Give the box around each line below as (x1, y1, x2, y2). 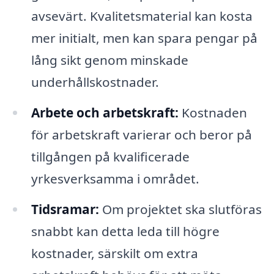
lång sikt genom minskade (31, 51, 188, 69)
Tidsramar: (31, 201, 99, 218)
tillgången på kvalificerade (31, 148, 190, 166)
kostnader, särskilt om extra (31, 245, 198, 262)
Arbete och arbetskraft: (31, 104, 179, 122)
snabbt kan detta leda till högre (31, 223, 220, 240)
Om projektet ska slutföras (98, 201, 262, 218)
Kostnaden (178, 104, 247, 122)
